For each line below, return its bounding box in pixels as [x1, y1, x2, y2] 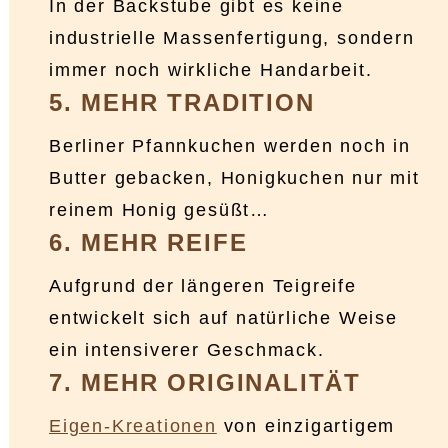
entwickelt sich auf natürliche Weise [49, 308, 398, 329]
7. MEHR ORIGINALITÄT [49, 369, 361, 397]
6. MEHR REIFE [49, 229, 248, 257]
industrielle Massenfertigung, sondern [49, 28, 415, 49]
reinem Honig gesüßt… [49, 200, 271, 221]
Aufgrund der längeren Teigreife [49, 276, 357, 297]
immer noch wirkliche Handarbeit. [49, 60, 373, 81]
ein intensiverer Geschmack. [49, 340, 325, 361]
